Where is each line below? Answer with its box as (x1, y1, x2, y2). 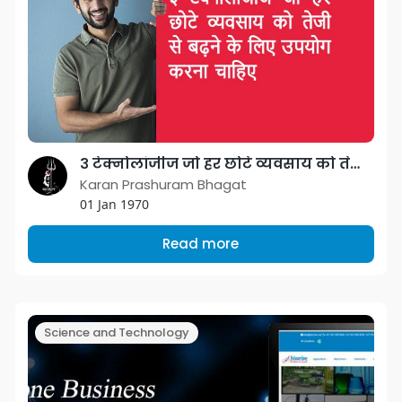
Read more (162, 234, 240, 253)
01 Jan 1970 (79, 196, 149, 213)
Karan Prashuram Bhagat (79, 175, 247, 194)
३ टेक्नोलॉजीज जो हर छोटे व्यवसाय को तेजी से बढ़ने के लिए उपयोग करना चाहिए (349, 153, 360, 174)
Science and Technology (43, 324, 189, 341)
